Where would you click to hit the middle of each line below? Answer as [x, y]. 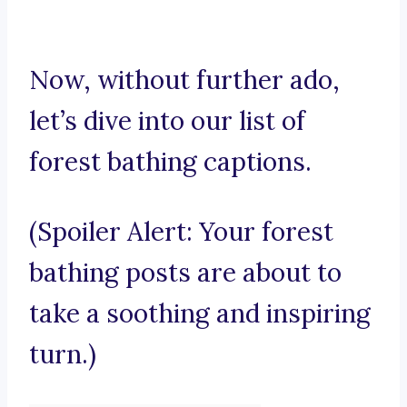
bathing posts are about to [185, 273]
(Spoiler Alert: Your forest [181, 232]
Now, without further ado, [184, 80]
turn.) [63, 355]
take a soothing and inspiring [200, 314]
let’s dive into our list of [167, 121]
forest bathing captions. [170, 162]
